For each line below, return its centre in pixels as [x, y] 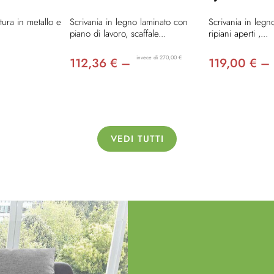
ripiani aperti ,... [238, 34]
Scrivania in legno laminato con [129, 22]
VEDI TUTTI [137, 139]
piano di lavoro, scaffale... [118, 34]
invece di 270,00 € [159, 57]
